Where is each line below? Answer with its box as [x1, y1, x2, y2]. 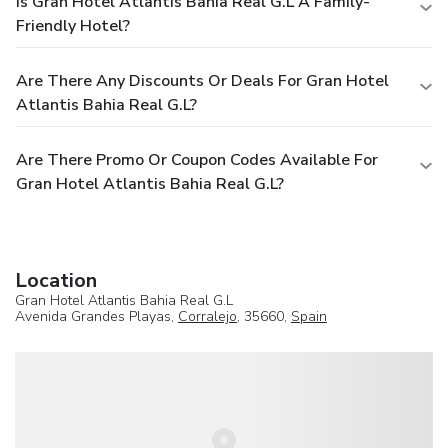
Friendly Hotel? [16, 14, 130, 37]
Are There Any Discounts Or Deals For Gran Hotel [16, 69, 389, 92]
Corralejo [178, 306, 237, 326]
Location [15, 266, 97, 294]
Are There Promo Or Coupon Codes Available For [16, 148, 378, 171]
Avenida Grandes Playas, [15, 306, 178, 326]
